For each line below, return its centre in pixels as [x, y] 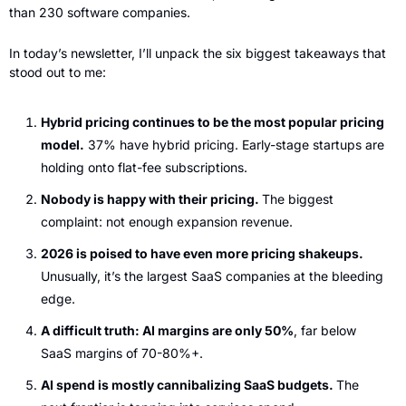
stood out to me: [58, 72]
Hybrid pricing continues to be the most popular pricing [213, 121]
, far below [325, 330]
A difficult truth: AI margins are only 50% [167, 330]
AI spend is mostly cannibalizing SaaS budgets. [188, 384]
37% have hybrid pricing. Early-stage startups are [234, 144]
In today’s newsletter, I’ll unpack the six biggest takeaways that [198, 53]
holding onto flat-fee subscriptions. [144, 167]
